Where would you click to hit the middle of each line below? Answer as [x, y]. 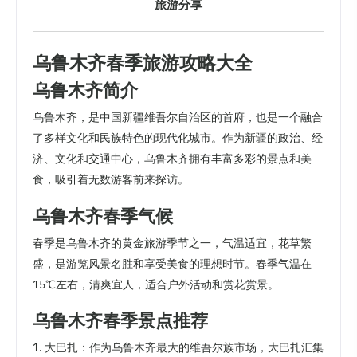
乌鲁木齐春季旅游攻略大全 [143, 63]
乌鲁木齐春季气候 [103, 215]
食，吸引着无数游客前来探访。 [111, 180]
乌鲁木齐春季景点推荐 [120, 320]
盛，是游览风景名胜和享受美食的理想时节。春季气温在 [172, 263]
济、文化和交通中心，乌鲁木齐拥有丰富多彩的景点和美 [172, 159]
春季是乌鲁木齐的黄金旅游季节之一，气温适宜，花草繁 [172, 243]
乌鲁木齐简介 [85, 90]
